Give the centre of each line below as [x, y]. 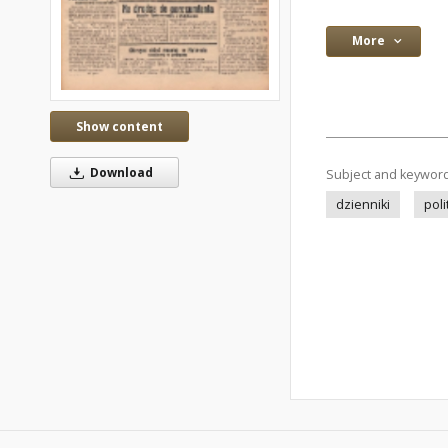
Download [119, 173]
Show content [119, 127]
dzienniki [363, 204]
